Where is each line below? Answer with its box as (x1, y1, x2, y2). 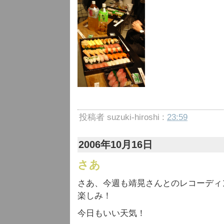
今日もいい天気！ (77, 208, 145, 218)
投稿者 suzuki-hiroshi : (79, 112, 167, 122)
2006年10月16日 (78, 139, 152, 150)
